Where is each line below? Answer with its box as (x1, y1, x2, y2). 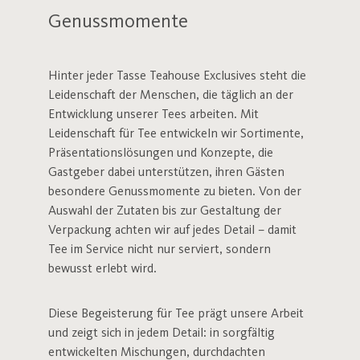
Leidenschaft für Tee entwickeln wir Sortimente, (48, 128, 304, 141)
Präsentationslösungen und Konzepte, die (48, 147, 273, 160)
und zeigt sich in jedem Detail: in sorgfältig (48, 327, 275, 340)
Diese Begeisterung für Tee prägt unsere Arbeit (48, 308, 304, 321)
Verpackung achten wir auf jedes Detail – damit (48, 224, 297, 237)
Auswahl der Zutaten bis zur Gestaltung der (48, 205, 281, 218)
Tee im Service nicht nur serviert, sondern (48, 243, 271, 256)
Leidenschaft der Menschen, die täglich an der (48, 89, 293, 102)
